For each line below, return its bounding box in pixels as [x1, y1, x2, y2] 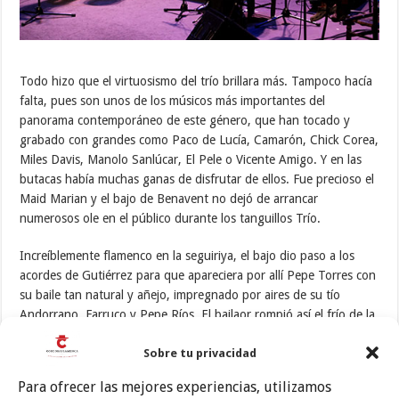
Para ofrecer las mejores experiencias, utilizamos [18, 379, 331, 395]
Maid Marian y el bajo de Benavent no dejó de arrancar [20, 191, 319, 206]
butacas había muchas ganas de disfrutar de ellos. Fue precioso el [20, 171, 375, 186]
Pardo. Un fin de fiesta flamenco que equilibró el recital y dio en [20, 346, 366, 361]
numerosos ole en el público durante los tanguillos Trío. [20, 210, 322, 225]
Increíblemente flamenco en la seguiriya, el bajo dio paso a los [20, 248, 355, 263]
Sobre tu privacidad [142, 346, 256, 360]
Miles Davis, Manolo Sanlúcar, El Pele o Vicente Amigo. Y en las [20, 151, 362, 167]
